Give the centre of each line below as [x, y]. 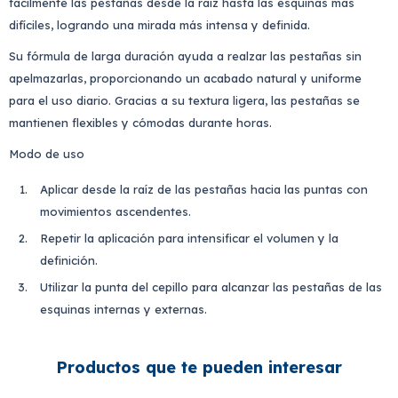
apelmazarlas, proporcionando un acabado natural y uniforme [185, 79]
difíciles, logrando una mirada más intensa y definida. [159, 25]
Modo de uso [47, 154]
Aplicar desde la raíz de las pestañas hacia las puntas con [204, 190]
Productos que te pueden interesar [199, 368]
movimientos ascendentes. [115, 212]
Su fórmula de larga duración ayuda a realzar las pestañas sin [185, 56]
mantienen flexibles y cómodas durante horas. [140, 123]
